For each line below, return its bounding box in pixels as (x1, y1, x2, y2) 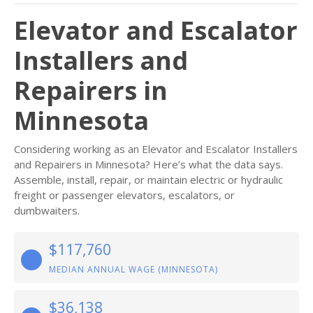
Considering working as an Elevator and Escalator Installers (14, 142, 298, 156)
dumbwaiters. (14, 203, 80, 217)
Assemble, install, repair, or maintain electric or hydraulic (14, 173, 283, 187)
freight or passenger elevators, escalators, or (14, 188, 235, 202)
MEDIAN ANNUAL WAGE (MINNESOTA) (49, 263, 218, 275)
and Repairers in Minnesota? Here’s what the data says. (14, 157, 283, 171)
